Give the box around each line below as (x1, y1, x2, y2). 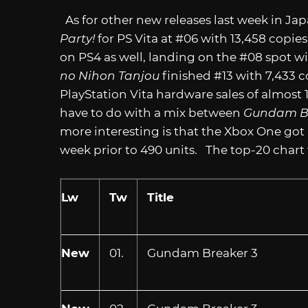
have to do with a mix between (60, 106, 243, 120)
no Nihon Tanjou (60, 69, 162, 83)
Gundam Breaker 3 (146, 246, 258, 261)
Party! (60, 32, 98, 46)
